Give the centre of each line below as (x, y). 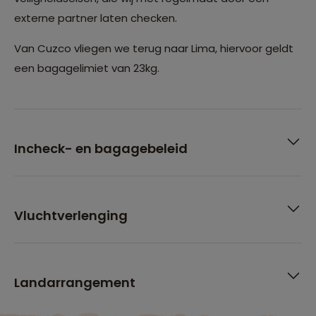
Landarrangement (75, 282)
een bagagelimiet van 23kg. (87, 68)
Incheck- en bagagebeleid (101, 148)
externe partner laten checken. (96, 18)
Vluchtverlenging (71, 215)
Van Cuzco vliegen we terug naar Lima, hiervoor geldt (154, 48)
